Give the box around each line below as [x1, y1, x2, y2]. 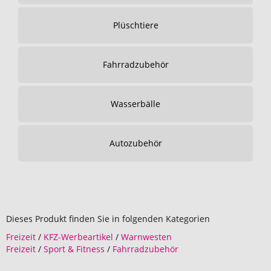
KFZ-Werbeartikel [44, 231, 113, 243]
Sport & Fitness [44, 243, 105, 255]
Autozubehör [109, 137, 162, 149]
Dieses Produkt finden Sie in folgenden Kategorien [6, 213, 210, 224]
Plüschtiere [113, 19, 158, 31]
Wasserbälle [111, 98, 160, 109]
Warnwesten [121, 231, 172, 243]
